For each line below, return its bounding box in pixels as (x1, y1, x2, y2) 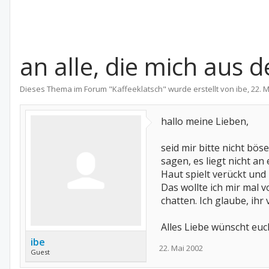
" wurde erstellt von (163, 83, 236, 94)
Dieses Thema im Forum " (20, 83, 112, 94)
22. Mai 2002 (159, 243, 203, 253)
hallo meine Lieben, (161, 115, 249, 128)
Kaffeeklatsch (112, 83, 163, 94)
